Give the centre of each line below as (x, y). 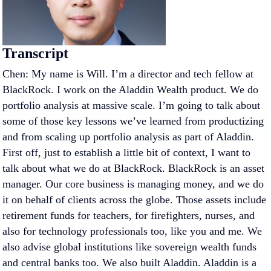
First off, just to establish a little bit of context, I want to (126, 152)
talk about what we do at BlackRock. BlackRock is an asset (133, 168)
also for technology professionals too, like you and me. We (132, 231)
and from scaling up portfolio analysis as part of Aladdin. (128, 137)
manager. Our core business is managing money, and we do (133, 184)
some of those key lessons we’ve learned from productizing (133, 121)
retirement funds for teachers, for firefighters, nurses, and (129, 215)
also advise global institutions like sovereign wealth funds (129, 247)
